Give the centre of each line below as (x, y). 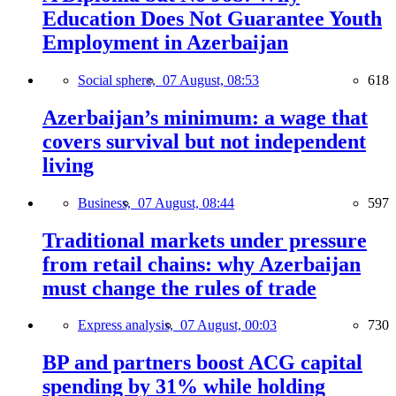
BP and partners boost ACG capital (202, 363)
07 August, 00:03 (228, 325)
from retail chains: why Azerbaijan (202, 264)
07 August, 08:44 (186, 202)
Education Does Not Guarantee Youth (212, 18)
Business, (108, 202)
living (68, 165)
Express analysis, (129, 325)
